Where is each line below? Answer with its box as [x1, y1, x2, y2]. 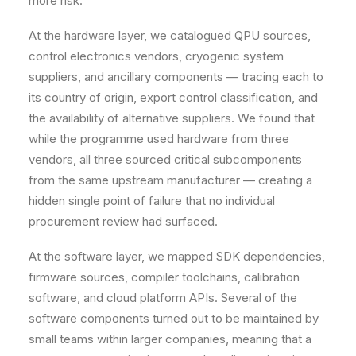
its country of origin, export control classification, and [29, 90, 318, 105]
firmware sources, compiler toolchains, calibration [29, 269, 300, 284]
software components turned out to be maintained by [29, 311, 319, 326]
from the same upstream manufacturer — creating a [29, 172, 312, 188]
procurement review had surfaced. [29, 214, 218, 229]
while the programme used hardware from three [29, 131, 289, 146]
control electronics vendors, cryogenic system [29, 48, 284, 64]
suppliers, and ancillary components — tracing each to [29, 69, 323, 84]
